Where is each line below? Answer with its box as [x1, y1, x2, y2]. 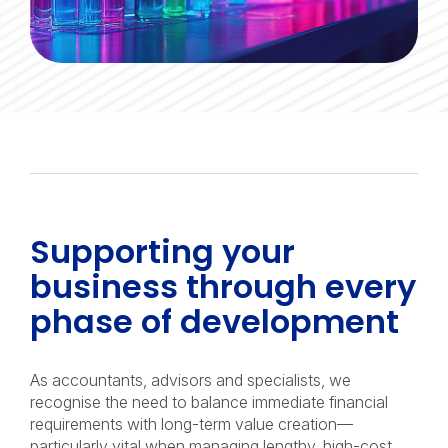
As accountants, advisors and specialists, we [30, 369, 351, 390]
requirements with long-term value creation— [30, 413, 353, 434]
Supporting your [30, 228, 295, 274]
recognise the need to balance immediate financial [30, 391, 388, 412]
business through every [30, 263, 416, 309]
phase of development [30, 298, 399, 344]
